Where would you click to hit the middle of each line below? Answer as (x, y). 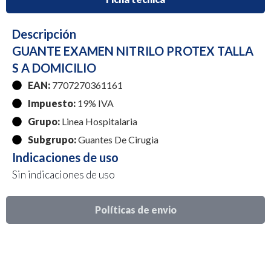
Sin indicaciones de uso (64, 174)
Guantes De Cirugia (117, 139)
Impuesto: (52, 103)
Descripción (44, 34)
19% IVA (95, 103)
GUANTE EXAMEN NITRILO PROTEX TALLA (133, 51)
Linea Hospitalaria (99, 121)
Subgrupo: (52, 139)
